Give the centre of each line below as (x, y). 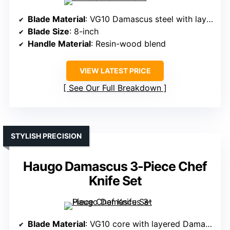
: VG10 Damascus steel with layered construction (146, 19)
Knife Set (115, 181)
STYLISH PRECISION (46, 136)
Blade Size (49, 32)
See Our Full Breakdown (115, 88)
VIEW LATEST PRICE (115, 71)
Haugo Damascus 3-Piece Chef (115, 167)
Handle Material (59, 44)
